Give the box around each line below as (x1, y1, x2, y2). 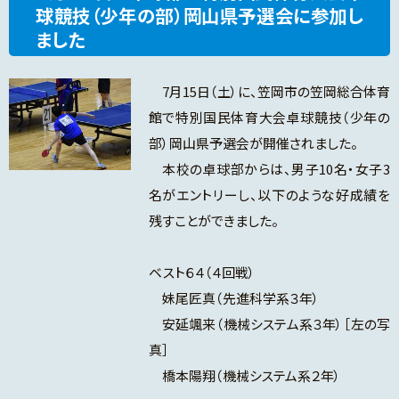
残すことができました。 (148, 211, 279, 231)
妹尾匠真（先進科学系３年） (148, 289, 320, 308)
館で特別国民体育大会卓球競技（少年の (148, 108, 390, 127)
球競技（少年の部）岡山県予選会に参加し (36, 2, 363, 29)
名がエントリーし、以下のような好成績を (148, 185, 390, 205)
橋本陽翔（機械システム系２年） (148, 366, 341, 386)
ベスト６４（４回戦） (148, 263, 256, 282)
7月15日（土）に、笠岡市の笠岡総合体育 (148, 82, 390, 102)
